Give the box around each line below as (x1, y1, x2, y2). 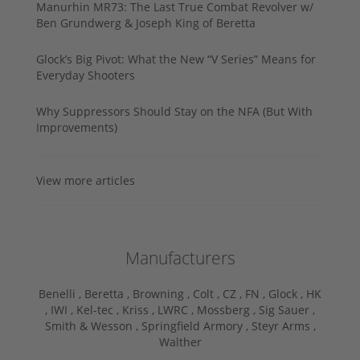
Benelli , (39, 285, 84, 301)
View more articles (36, 172, 135, 188)
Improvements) (36, 119, 117, 135)
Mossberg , (197, 301, 259, 317)
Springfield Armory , (141, 317, 252, 333)
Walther (158, 333, 202, 350)
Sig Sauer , (259, 301, 315, 317)
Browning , (133, 285, 193, 301)
